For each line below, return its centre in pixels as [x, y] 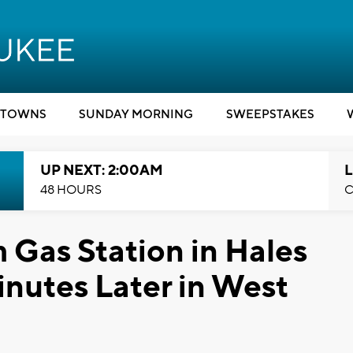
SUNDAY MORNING [136, 115]
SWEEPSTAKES [270, 115]
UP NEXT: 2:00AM [101, 171]
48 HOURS [71, 190]
